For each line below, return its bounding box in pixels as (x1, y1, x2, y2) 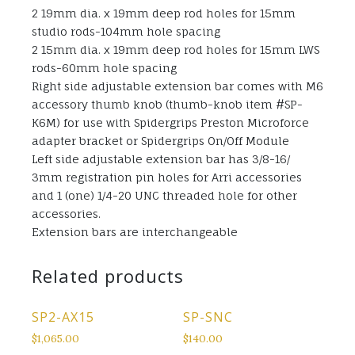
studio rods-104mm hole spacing (32, 25, 220, 39)
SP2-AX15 (32, 308, 94, 326)
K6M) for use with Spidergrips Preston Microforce (32, 116, 309, 130)
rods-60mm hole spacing (32, 61, 177, 75)
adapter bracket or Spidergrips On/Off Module (32, 134, 289, 148)
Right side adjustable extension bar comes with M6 (32, 79, 323, 94)
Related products (32, 264, 184, 288)
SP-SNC (183, 308, 234, 326)
